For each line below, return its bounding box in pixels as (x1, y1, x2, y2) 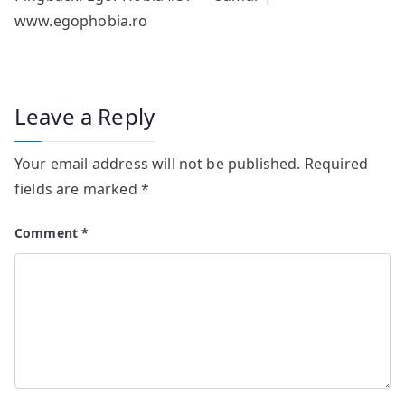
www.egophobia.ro (14, 11, 148, 32)
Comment (14, 224, 82, 242)
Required (304, 154, 369, 174)
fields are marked (14, 179, 141, 200)
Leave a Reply (14, 101, 155, 132)
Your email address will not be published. (14, 154, 301, 174)
